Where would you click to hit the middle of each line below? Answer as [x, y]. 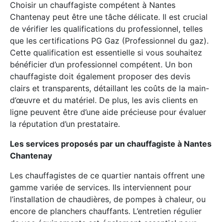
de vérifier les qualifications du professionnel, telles [106, 28]
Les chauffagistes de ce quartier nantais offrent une [107, 175]
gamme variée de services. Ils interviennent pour [101, 187]
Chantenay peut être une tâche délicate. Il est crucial [109, 17]
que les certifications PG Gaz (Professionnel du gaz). [109, 40]
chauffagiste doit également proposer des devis [100, 76]
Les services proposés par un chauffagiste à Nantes [111, 143]
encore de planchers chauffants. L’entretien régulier [106, 211]
